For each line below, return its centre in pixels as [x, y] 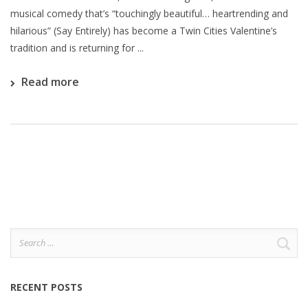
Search [27, 237]
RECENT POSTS [46, 287]
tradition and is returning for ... [77, 48]
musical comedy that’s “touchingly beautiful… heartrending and [149, 13]
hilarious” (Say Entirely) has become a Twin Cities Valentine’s [144, 31]
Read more [50, 82]
